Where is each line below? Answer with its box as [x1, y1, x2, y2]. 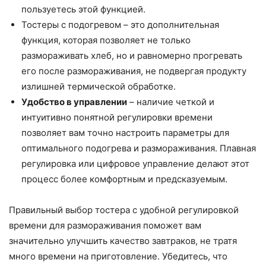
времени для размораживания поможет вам [9, 220, 201, 232]
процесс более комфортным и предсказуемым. [21, 173, 227, 185]
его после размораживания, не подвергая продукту [21, 65, 246, 77]
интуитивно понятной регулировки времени [21, 112, 213, 123]
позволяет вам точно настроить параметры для [21, 127, 229, 139]
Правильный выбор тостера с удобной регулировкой [9, 204, 239, 216]
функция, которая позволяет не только [21, 34, 191, 46]
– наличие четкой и [127, 96, 214, 108]
